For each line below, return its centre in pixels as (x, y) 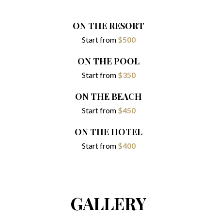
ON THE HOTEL (108, 132)
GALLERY (108, 203)
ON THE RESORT (108, 25)
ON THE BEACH (108, 96)
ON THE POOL (108, 61)
